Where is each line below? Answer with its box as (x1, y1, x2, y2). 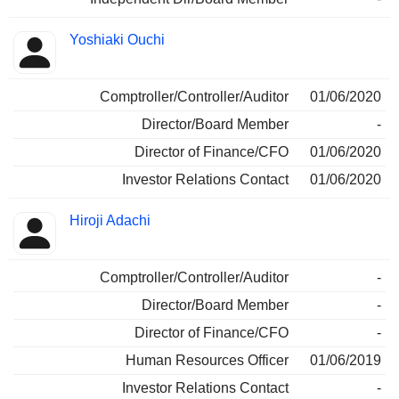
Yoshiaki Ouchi (69, 32, 165, 48)
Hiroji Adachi (69, 213, 151, 229)
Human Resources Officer (126, 353, 289, 369)
